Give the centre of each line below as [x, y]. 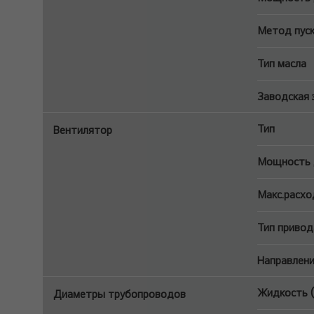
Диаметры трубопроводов [120, 294]
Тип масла [281, 63]
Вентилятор [83, 130]
